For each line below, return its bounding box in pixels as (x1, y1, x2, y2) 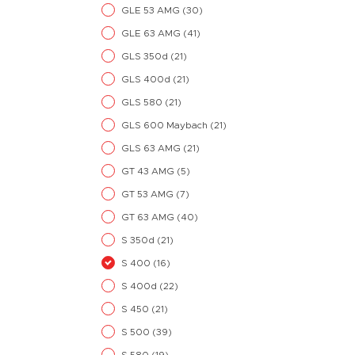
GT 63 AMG (121, 212, 177, 222)
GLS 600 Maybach (121, 120, 210, 130)
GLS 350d (121, 52, 170, 61)
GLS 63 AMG (121, 143, 183, 153)
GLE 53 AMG (121, 6, 182, 15)
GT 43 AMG (121, 166, 177, 176)
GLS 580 (121, 97, 165, 107)
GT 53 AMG (121, 189, 176, 199)
